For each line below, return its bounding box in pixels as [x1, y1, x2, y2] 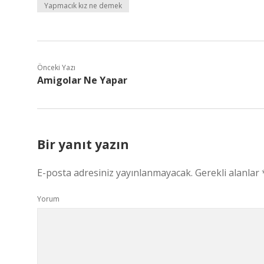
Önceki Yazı [37, 62, 75, 72]
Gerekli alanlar [195, 166, 262, 179]
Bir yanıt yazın [37, 136, 129, 153]
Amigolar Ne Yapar [37, 74, 127, 87]
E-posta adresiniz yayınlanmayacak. [37, 166, 193, 179]
